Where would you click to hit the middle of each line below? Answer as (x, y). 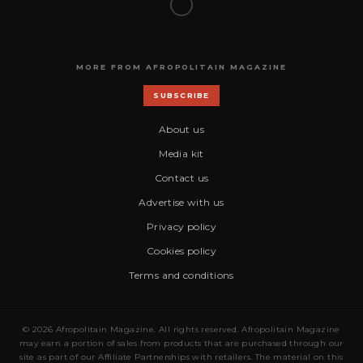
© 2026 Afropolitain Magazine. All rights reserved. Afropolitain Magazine (181, 329)
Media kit (181, 153)
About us (181, 129)
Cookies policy (181, 250)
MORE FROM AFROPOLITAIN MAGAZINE (181, 66)
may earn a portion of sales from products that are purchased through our (181, 343)
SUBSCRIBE (181, 95)
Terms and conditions (181, 275)
